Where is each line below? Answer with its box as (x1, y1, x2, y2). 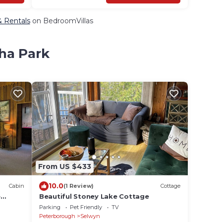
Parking (39, 203, 60, 211)
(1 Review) (63, 182, 94, 189)
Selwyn (80, 212, 100, 220)
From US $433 (38, 162, 91, 171)
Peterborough (39, 212, 75, 220)
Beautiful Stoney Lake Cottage (39, 192, 149, 200)
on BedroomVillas (30, 16, 93, 25)
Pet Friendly (70, 203, 102, 211)
